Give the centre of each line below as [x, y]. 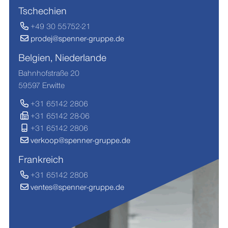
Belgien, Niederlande [62, 57]
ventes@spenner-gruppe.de [77, 187]
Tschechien [42, 10]
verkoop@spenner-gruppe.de [80, 140]
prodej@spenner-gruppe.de [77, 38]
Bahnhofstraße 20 [49, 73]
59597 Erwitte [41, 85]
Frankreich [41, 159]
